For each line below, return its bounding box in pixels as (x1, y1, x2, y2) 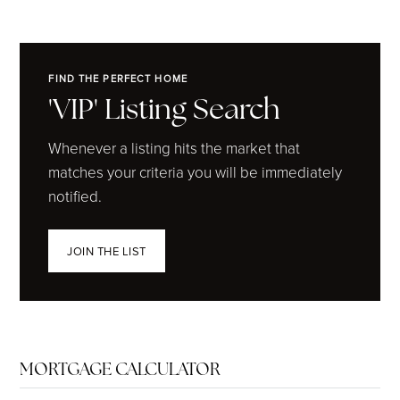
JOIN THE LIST (67, 243, 146, 259)
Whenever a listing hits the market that (48, 137, 301, 158)
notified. (48, 186, 103, 206)
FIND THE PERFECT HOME (48, 71, 187, 86)
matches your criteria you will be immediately (48, 162, 343, 182)
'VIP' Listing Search (48, 90, 281, 128)
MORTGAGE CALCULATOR (20, 358, 221, 380)
